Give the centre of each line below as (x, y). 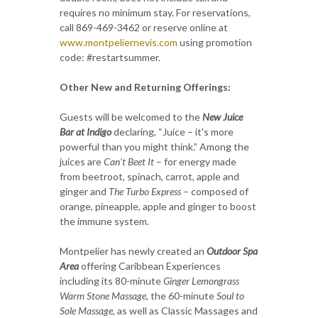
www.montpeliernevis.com (119, 42)
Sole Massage (86, 310)
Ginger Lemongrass (201, 280)
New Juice (223, 116)
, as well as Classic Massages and (185, 310)
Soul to (230, 295)
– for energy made (196, 161)
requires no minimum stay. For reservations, (155, 12)
